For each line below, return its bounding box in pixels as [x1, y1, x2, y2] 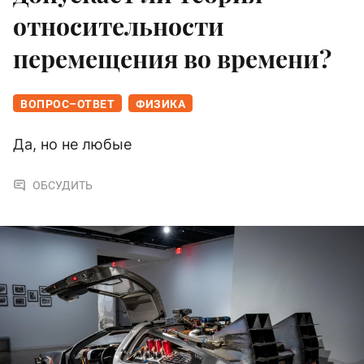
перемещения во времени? [13, 42, 331, 76]
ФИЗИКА [136, 97, 185, 111]
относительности [13, 10, 224, 43]
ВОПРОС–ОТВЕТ [20, 97, 115, 111]
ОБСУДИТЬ [32, 179, 93, 193]
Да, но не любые [13, 136, 132, 154]
